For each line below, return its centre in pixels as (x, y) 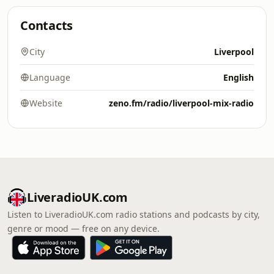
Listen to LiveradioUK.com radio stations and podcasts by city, (134, 214)
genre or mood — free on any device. (83, 228)
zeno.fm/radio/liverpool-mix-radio (181, 103)
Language (50, 77)
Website (46, 103)
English (239, 77)
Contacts (47, 25)
